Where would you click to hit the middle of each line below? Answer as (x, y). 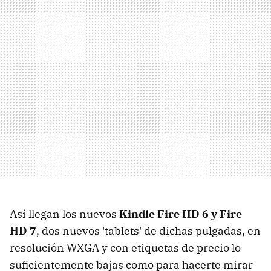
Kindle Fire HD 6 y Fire (181, 214)
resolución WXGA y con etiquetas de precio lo (125, 247)
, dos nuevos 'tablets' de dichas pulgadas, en (149, 230)
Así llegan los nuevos (64, 214)
